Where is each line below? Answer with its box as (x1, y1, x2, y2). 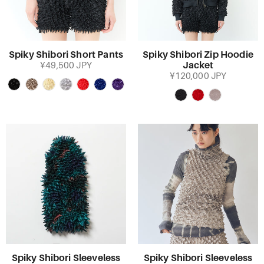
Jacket (182, 60, 214, 71)
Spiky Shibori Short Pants (9, 49, 123, 60)
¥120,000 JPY (169, 71, 227, 81)
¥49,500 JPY (40, 61, 92, 70)
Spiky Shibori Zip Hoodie (143, 49, 253, 60)
